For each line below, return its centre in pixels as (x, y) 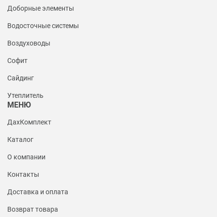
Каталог (20, 140)
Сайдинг (21, 78)
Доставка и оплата (38, 192)
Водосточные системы (43, 26)
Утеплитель (25, 96)
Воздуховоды (29, 43)
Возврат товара (33, 209)
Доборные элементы (41, 8)
